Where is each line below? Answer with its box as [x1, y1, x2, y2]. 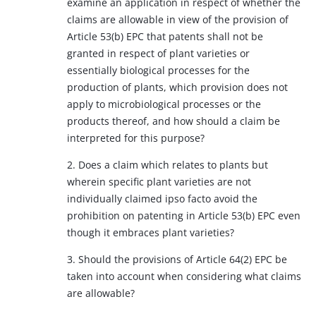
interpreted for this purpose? [67, 131, 205, 145]
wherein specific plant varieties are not [67, 175, 251, 188]
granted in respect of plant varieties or [67, 47, 250, 60]
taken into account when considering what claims [67, 269, 301, 283]
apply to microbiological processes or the [67, 97, 261, 111]
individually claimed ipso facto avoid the [67, 192, 257, 205]
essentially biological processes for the [67, 63, 250, 77]
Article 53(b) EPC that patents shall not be [67, 30, 263, 43]
